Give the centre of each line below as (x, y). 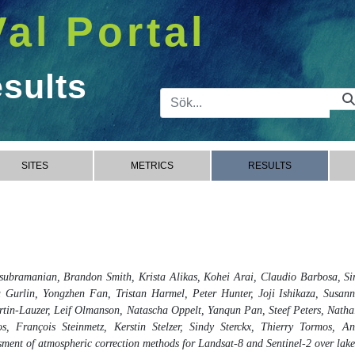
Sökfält (242, 100)
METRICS (152, 166)
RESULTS (270, 166)
